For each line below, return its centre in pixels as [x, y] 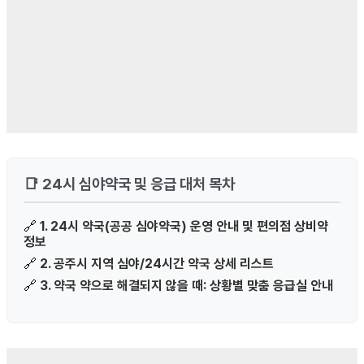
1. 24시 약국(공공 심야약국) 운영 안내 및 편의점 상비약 [184, 227]
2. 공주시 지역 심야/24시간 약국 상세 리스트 [157, 264]
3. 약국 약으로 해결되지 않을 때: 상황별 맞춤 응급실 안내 [186, 286]
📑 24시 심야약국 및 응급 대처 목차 [129, 184]
